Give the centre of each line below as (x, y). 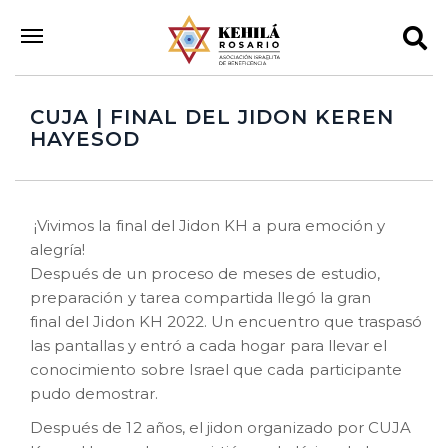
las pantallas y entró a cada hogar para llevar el (209, 345)
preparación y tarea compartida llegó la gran (200, 297)
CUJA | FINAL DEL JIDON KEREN (212, 117)
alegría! (58, 249)
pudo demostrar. (94, 393)
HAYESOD (85, 139)
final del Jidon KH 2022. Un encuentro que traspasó (226, 321)
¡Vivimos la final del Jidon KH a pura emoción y (208, 225)
